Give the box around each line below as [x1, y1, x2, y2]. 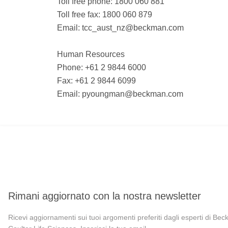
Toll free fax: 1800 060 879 [57, 10, 152, 19]
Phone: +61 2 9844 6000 [57, 63, 146, 72]
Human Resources [57, 49, 125, 59]
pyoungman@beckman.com [82, 89, 183, 98]
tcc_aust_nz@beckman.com [82, 23, 184, 32]
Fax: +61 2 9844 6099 [57, 76, 136, 85]
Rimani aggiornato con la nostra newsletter [8, 190, 201, 202]
